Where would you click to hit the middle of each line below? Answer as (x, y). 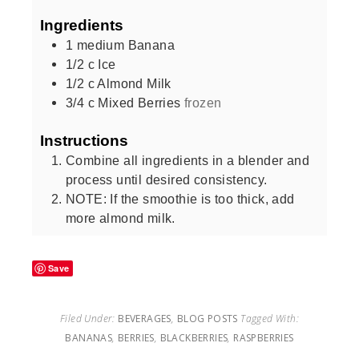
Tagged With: (270, 318)
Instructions (84, 140)
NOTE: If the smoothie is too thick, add (180, 198)
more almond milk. (121, 218)
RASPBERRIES (264, 337)
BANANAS (89, 337)
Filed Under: (89, 318)
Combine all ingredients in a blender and (188, 160)
